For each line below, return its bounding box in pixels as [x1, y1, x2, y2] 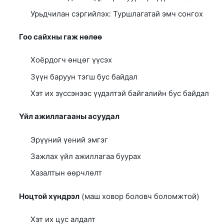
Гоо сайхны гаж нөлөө [19, 32, 102, 42]
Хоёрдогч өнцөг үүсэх [30, 55, 112, 65]
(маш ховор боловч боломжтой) [79, 191, 199, 201]
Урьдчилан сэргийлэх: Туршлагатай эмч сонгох [30, 9, 203, 18]
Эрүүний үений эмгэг [30, 135, 108, 144]
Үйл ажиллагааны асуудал [19, 112, 120, 121]
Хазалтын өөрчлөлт [30, 168, 102, 178]
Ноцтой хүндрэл [19, 191, 80, 201]
